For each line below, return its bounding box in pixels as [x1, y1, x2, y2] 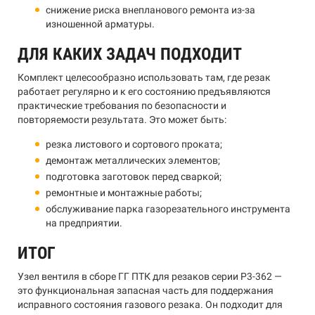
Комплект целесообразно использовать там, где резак [18, 72, 271, 83]
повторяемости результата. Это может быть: [18, 114, 226, 125]
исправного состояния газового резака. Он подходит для [18, 299, 283, 310]
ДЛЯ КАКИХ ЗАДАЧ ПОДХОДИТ [18, 44, 242, 64]
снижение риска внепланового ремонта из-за [46, 4, 255, 15]
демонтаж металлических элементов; [46, 155, 220, 166]
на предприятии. [46, 217, 122, 229]
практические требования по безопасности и [18, 100, 226, 111]
